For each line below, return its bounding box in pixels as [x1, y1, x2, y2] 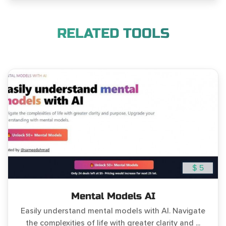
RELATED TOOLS [56, 25, 169, 42]
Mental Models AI [71, 190, 155, 202]
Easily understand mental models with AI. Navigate [21, 206, 205, 216]
